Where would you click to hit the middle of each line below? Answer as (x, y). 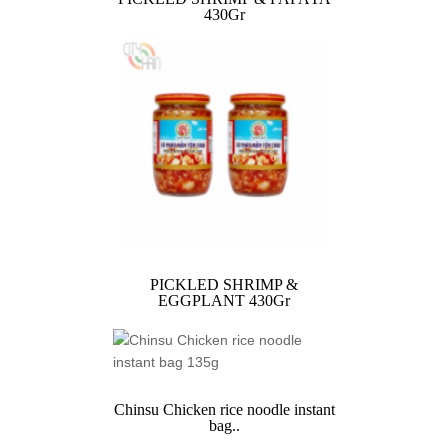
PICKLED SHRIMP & (224, 284)
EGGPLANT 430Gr (224, 300)
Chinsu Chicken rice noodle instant (224, 409)
